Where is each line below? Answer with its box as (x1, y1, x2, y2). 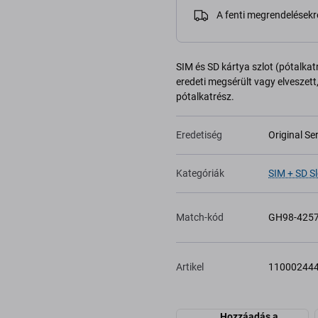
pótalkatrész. (176, 91, 234, 102)
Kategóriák (176, 168, 224, 179)
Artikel (176, 261, 204, 273)
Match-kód (176, 212, 224, 223)
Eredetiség (176, 129, 222, 141)
